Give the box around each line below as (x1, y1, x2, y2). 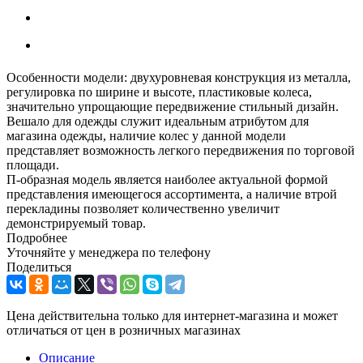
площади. (6, 157, 59, 172)
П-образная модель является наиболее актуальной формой (6, 172, 328, 186)
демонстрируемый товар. (6, 216, 146, 230)
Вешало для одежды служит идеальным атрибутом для (6, 113, 309, 128)
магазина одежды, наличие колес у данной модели (6, 128, 286, 143)
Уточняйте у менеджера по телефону (6, 245, 211, 259)
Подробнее (6, 230, 67, 245)
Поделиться (6, 259, 71, 274)
